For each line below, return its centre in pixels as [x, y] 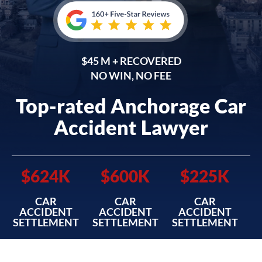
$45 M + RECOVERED [131, 61]
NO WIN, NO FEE [131, 75]
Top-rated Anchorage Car [131, 105]
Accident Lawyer [131, 127]
